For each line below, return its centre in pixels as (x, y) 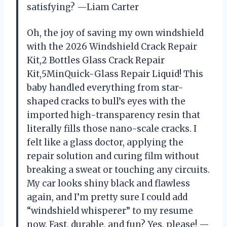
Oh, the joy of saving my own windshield (115, 33)
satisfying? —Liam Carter (83, 7)
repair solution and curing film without (113, 156)
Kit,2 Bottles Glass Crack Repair (96, 61)
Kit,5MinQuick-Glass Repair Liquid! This (115, 74)
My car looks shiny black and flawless (108, 184)
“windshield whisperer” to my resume (110, 211)
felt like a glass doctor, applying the (105, 143)
